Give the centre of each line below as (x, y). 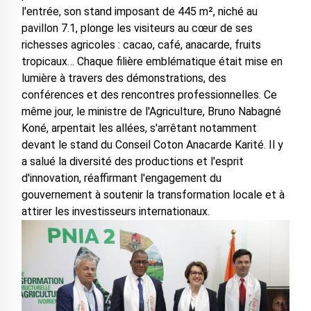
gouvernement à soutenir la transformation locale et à (153, 195)
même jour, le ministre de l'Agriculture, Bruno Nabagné (151, 112)
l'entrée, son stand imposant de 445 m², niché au (139, 12)
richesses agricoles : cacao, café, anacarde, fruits (141, 45)
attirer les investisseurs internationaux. (115, 212)
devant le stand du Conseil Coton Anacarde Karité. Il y (152, 145)
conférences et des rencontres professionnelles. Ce (149, 95)
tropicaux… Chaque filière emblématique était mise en (152, 62)
